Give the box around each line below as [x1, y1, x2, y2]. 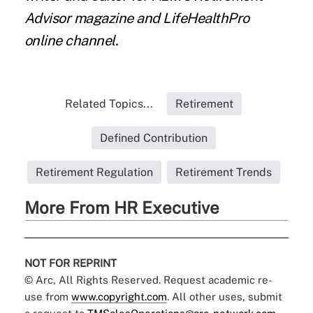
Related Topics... [65, 97, 154, 111]
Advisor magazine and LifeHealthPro [24, 10, 249, 27]
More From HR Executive [24, 198, 219, 218]
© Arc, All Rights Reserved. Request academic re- [24, 274, 272, 286]
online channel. [24, 32, 119, 50]
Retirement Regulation [35, 166, 153, 180]
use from [24, 291, 71, 303]
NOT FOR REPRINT [24, 257, 117, 270]
